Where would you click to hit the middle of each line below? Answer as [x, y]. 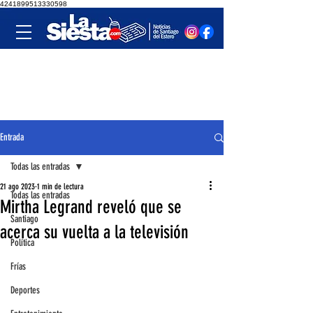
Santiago [24, 219]
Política [22, 243]
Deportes [25, 290]
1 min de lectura [60, 187]
